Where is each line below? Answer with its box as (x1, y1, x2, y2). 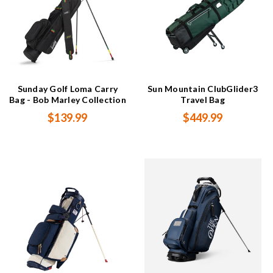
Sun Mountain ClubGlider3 (147, 83, 258, 94)
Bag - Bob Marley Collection (9, 94, 126, 105)
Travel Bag (180, 94, 225, 105)
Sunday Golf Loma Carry (17, 83, 118, 94)
